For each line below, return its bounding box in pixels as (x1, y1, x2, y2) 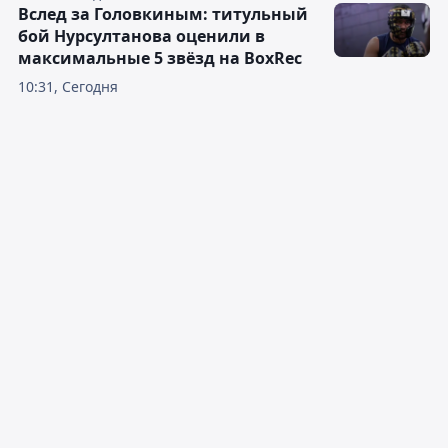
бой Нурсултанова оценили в (18, 25, 265, 48)
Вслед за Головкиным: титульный (18, 3, 308, 26)
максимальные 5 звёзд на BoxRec (18, 47, 302, 70)
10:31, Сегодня (18, 77, 118, 97)
